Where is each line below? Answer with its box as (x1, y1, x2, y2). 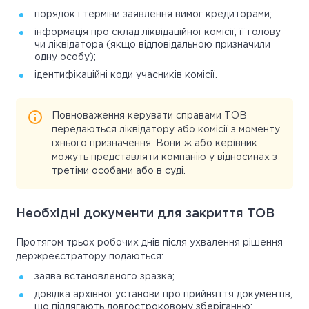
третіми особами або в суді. (52, 167, 186, 176)
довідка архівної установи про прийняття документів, (34, 290, 292, 299)
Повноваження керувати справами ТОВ (52, 112, 247, 121)
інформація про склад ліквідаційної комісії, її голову (34, 28, 281, 37)
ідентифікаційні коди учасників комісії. (34, 71, 217, 80)
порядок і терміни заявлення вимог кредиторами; (34, 10, 272, 19)
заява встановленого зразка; (34, 272, 175, 281)
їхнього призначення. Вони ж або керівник (52, 139, 257, 148)
